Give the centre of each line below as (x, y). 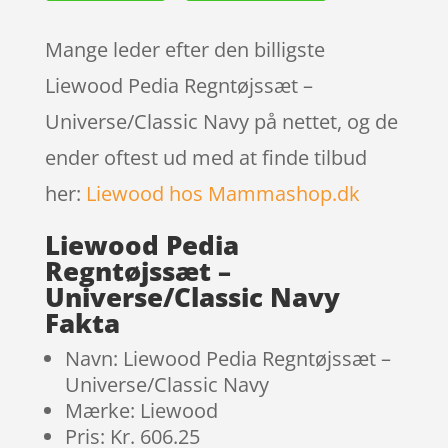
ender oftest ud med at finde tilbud (205, 157)
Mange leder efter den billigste (184, 49)
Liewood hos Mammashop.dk (222, 193)
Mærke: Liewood (141, 410)
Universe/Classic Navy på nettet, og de (221, 121)
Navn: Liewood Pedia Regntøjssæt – (227, 358)
